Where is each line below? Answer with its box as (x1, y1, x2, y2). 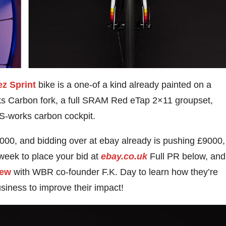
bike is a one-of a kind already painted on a (36, 79, 211, 90)
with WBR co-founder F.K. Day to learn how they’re (11, 166, 218, 177)
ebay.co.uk (101, 151, 147, 161)
